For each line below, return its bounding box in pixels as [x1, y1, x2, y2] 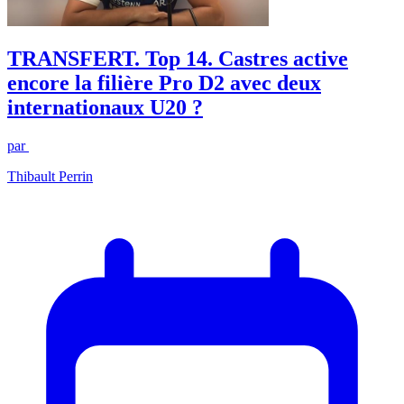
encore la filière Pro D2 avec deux [7, 71, 321, 96]
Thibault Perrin [7, 169, 93, 185]
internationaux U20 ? [7, 96, 203, 120]
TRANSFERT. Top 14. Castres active [7, 47, 348, 71]
